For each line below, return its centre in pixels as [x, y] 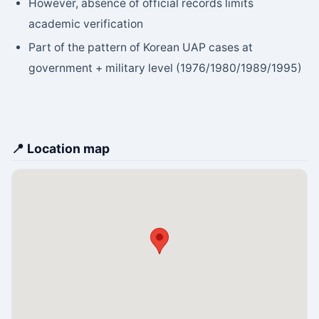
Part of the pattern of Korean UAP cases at [141, 48]
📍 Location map [61, 149]
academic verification [86, 23]
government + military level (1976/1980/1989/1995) [165, 68]
